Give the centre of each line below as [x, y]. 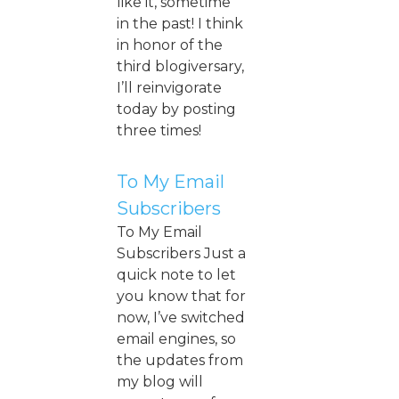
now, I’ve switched [181, 317]
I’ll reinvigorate [169, 87]
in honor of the [170, 45]
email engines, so [176, 338]
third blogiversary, [180, 66]
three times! [159, 130]
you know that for [181, 296]
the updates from [180, 360]
